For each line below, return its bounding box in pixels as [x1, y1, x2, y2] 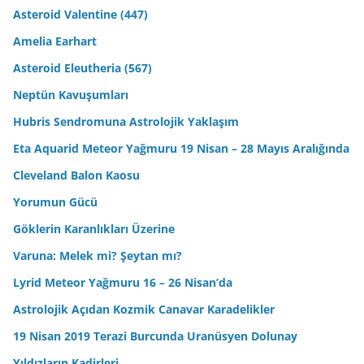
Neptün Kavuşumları [13, 86, 128, 102]
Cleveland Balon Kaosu [13, 167, 140, 183]
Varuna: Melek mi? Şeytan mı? [13, 247, 182, 263]
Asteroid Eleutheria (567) [13, 59, 152, 76]
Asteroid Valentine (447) [13, 6, 148, 22]
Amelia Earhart [13, 32, 97, 49]
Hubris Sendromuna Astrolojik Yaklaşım [13, 113, 239, 129]
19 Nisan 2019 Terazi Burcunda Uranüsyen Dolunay [13, 327, 297, 344]
